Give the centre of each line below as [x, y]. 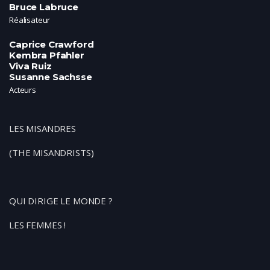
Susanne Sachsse [51, 77]
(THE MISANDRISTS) [52, 152]
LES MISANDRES [43, 128]
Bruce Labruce [44, 7]
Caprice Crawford [52, 44]
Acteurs [23, 90]
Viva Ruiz [30, 66]
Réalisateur [30, 20]
